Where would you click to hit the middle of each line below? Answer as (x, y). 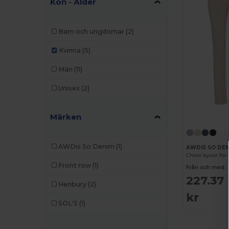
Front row (74, 166)
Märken (66, 117)
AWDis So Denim (86, 147)
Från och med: (206, 168)
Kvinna (70, 51)
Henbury (72, 185)
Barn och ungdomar (91, 32)
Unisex (69, 88)
